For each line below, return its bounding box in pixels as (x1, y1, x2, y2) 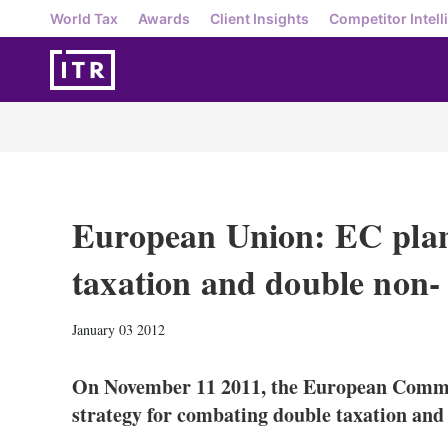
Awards (138, 9, 190, 27)
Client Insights (210, 9, 309, 27)
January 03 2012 (72, 320, 165, 339)
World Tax (50, 9, 118, 27)
